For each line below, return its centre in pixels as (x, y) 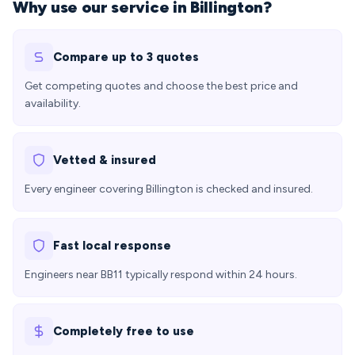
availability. (53, 103)
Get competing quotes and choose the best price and (161, 86)
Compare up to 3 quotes (126, 57)
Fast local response (112, 246)
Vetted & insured (105, 160)
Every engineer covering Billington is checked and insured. (169, 189)
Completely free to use (124, 331)
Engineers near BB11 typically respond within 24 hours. (161, 275)
